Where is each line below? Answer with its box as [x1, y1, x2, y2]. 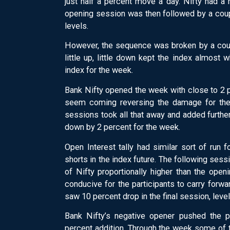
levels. [65, 21, 89, 31]
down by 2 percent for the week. [65, 122, 181, 132]
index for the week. [65, 65, 133, 75]
